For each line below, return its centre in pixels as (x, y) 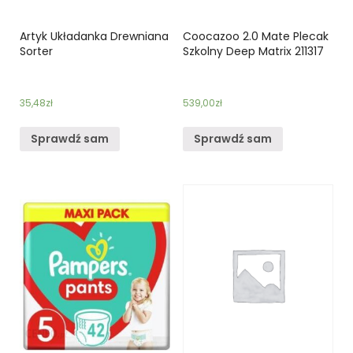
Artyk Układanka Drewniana (94, 36)
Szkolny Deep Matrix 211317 (253, 51)
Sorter (36, 51)
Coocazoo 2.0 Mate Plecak (255, 36)
